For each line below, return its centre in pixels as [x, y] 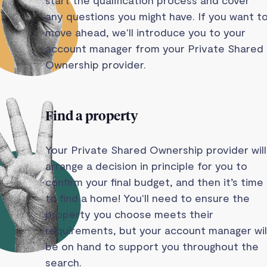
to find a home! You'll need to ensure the [148, 198]
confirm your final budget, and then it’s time [154, 182]
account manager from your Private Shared [154, 48]
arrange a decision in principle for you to [146, 166]
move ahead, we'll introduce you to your [145, 32]
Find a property [92, 117]
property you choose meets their [129, 214]
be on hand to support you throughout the [152, 246]
